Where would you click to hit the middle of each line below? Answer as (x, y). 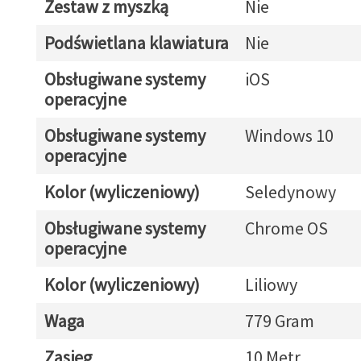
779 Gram (279, 321)
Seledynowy (290, 192)
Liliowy (271, 284)
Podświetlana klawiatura (136, 43)
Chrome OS (286, 228)
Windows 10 (289, 135)
